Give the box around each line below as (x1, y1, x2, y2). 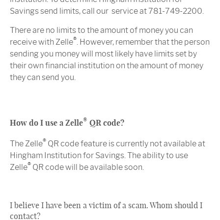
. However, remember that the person (77, 37, 210, 47)
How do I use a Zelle (10, 118, 83, 128)
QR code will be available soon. (31, 163, 144, 172)
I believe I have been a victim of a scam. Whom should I (10, 200, 202, 211)
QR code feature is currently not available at (46, 139, 205, 149)
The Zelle (10, 139, 43, 149)
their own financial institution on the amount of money (10, 61, 203, 71)
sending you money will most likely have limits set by (10, 49, 197, 59)
